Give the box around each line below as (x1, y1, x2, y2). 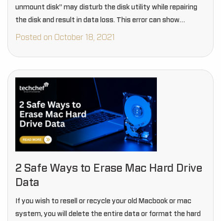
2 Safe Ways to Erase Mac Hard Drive (15, 163, 202, 174)
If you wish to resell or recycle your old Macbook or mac (15, 198, 191, 205)
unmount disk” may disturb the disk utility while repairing (15, 4, 197, 11)
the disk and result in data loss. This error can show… (15, 17, 185, 24)
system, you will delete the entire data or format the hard (15, 211, 201, 218)
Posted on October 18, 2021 (15, 34, 115, 41)
